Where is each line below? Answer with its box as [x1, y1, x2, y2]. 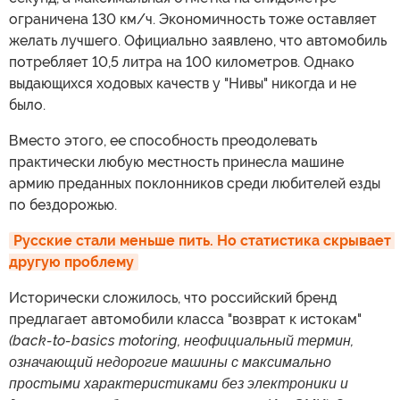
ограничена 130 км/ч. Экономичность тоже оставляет [9, 10, 377, 28]
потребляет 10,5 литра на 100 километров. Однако [9, 53, 354, 71]
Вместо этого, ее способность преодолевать [9, 131, 317, 149]
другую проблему [9, 253, 134, 271]
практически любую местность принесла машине [9, 153, 344, 171]
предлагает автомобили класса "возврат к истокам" [9, 310, 362, 328]
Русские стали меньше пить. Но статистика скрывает [13, 231, 391, 249]
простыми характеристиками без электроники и [9, 374, 348, 392]
